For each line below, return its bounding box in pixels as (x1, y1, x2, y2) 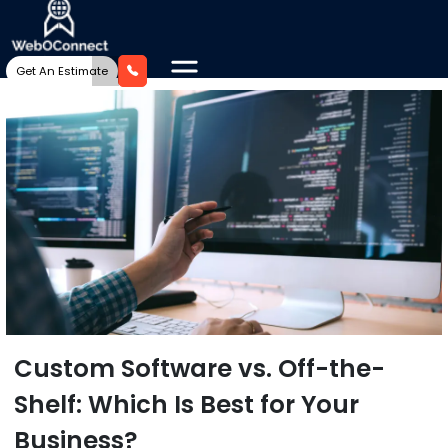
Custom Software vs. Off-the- (14, 352, 386, 386)
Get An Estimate (16, 62, 109, 79)
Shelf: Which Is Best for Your (14, 388, 360, 422)
